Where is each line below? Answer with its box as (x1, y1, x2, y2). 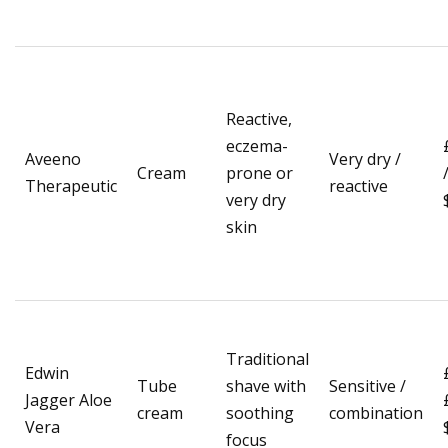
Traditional (226, 348, 309, 371)
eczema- (226, 135, 288, 158)
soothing (226, 402, 294, 425)
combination (329, 402, 423, 425)
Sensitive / (329, 375, 406, 398)
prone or (226, 162, 293, 185)
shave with (226, 375, 306, 398)
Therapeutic (25, 175, 117, 198)
